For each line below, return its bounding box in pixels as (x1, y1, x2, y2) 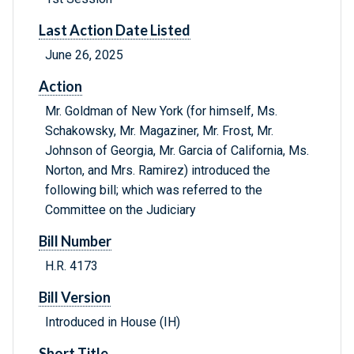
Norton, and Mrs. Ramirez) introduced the (45, 163, 270, 179)
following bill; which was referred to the (45, 183, 262, 198)
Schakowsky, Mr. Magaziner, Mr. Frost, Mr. (45, 123, 273, 139)
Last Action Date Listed (39, 21, 190, 40)
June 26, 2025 (45, 47, 123, 63)
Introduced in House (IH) (45, 314, 180, 330)
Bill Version (39, 288, 111, 307)
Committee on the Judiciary (45, 202, 196, 218)
